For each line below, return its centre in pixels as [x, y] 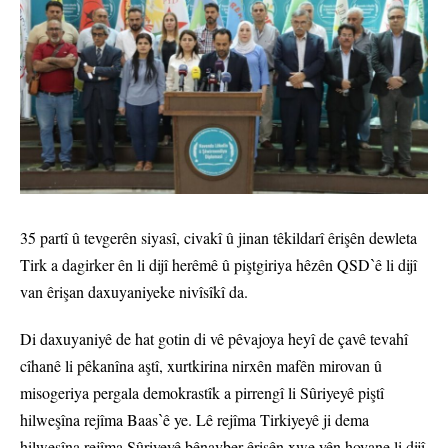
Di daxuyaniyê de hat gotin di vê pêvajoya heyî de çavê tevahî [214, 339]
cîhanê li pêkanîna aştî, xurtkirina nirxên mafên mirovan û [201, 366]
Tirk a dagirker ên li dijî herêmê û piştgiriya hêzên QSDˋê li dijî [218, 265]
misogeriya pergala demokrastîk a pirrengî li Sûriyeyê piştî [202, 393]
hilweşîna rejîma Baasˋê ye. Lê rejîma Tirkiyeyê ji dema [194, 420]
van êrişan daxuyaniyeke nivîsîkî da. [134, 292]
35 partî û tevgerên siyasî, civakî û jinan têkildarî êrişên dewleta [218, 238]
